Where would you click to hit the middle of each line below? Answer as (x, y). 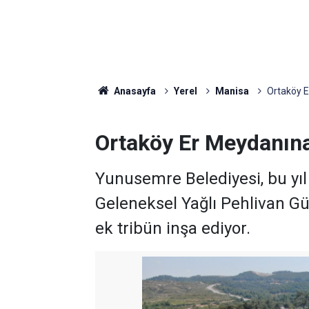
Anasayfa (133, 91)
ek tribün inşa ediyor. (173, 228)
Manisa (232, 91)
